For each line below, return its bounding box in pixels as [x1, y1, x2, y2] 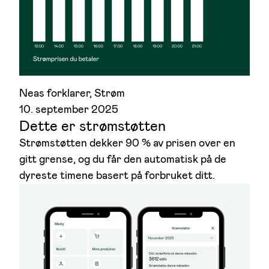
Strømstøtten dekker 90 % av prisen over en [19, 136, 235, 151]
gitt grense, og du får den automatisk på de [19, 152, 226, 167]
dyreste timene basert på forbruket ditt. [19, 168, 215, 183]
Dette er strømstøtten [19, 116, 166, 136]
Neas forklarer [19, 86, 89, 101]
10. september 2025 [19, 102, 118, 117]
